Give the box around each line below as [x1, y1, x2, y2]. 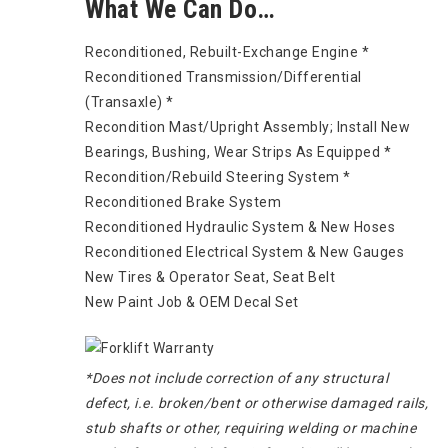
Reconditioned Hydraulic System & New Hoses [85, 218, 395, 235]
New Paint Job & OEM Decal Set [85, 293, 299, 310]
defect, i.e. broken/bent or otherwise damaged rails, [85, 394, 428, 411]
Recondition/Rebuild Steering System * [85, 168, 351, 185]
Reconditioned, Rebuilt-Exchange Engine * [85, 43, 369, 60]
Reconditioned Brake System [85, 193, 281, 210]
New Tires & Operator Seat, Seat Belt [85, 268, 335, 285]
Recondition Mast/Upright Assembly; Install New [85, 118, 410, 135]
